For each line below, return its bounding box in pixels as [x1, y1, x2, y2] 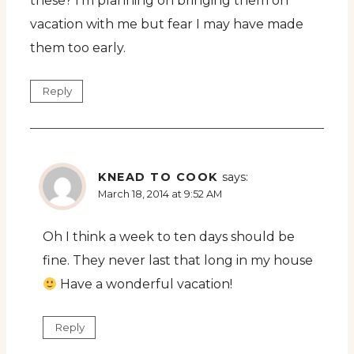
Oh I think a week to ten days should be [43, 228, 295, 244]
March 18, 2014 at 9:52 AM [98, 187, 222, 200]
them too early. [30, 40, 126, 55]
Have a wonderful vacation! [57, 276, 233, 292]
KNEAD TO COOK [98, 169, 218, 184]
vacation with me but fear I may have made [30, 16, 303, 32]
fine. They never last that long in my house [43, 252, 313, 268]
